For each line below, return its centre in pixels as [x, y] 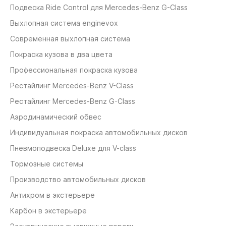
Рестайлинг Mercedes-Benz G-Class [73, 101]
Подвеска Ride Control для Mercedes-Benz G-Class [99, 8]
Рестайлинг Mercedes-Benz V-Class [72, 86]
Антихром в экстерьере [52, 195]
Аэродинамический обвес [56, 117]
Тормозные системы [47, 164]
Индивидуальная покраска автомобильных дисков [99, 133]
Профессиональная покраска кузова [74, 70]
